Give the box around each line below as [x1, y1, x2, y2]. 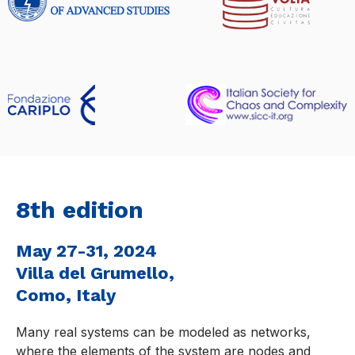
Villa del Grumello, [16, 263, 174, 284]
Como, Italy [16, 285, 116, 306]
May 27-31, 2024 [16, 241, 157, 261]
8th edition [16, 196, 143, 224]
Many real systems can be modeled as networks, [16, 324, 311, 341]
